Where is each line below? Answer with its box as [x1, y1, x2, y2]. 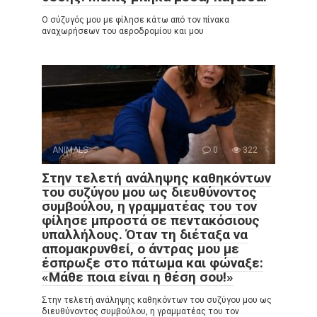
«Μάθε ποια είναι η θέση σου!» [42, 269, 234, 286]
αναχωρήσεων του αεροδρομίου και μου [42, 26, 204, 37]
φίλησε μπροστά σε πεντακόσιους [42, 212, 260, 229]
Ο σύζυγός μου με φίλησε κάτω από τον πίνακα [42, 15, 229, 25]
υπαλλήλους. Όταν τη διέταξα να [42, 226, 248, 243]
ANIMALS [52, 145, 88, 156]
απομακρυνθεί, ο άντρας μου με [42, 241, 239, 258]
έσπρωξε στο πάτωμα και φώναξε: [42, 255, 263, 272]
